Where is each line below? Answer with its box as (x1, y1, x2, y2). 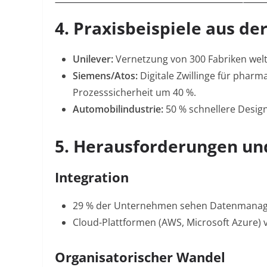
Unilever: (73, 52, 113, 66)
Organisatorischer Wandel (55, 248, 225, 266)
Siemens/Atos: (73, 69, 138, 82)
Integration (55, 168, 129, 186)
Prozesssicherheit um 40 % (73, 86, 194, 99)
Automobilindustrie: (73, 103, 163, 116)
